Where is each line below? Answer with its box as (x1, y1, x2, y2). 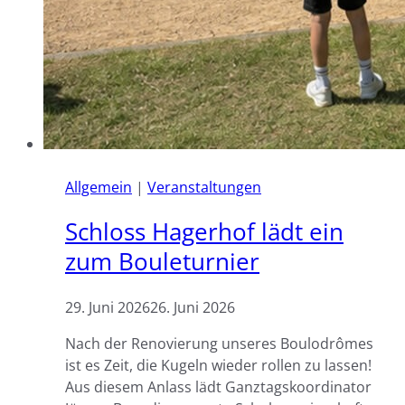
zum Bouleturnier (65, 245, 259, 278)
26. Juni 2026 (150, 297, 235, 317)
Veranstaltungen (147, 176, 261, 197)
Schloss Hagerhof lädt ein (65, 215, 344, 249)
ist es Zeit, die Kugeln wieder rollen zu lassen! (65, 354, 372, 375)
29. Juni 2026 (65, 297, 150, 317)
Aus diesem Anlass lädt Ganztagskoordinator (65, 376, 372, 397)
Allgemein (65, 176, 132, 197)
